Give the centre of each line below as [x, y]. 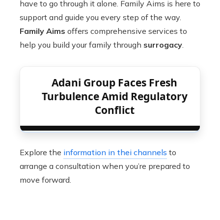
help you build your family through [82, 45]
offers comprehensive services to [126, 31]
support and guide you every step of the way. [100, 17]
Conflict [114, 110]
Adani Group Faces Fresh [114, 82]
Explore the [41, 152]
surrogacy [163, 45]
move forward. [45, 180]
